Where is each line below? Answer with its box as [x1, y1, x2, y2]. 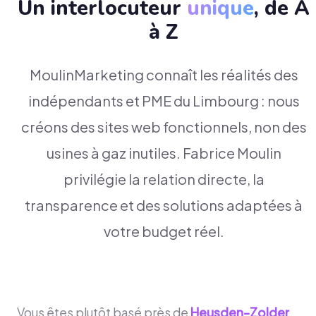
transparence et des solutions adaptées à [25, 195, 303, 214]
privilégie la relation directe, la [63, 169, 265, 188]
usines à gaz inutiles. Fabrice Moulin [46, 143, 281, 162]
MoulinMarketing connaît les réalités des [29, 65, 298, 83]
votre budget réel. [103, 221, 224, 240]
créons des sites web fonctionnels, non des [20, 117, 307, 135]
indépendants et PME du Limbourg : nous [28, 91, 300, 109]
